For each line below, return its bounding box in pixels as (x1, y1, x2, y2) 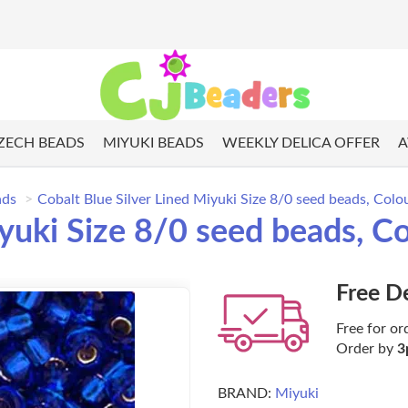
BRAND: (218, 386, 271, 402)
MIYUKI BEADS (102, 136, 204, 151)
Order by (336, 342, 397, 357)
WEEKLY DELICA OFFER (221, 136, 380, 151)
